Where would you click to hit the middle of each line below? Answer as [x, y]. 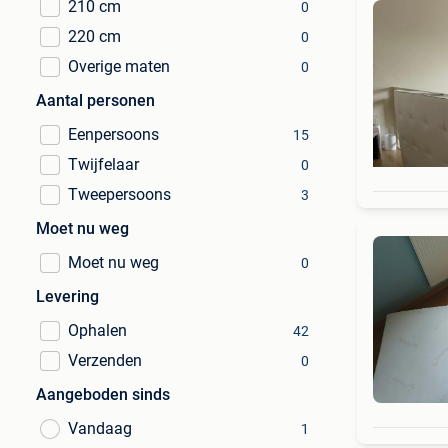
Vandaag [100, 428]
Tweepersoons [119, 194]
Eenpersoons [113, 134]
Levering [67, 296]
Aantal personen [95, 100]
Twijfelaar [103, 164]
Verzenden [105, 360]
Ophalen [97, 330]
